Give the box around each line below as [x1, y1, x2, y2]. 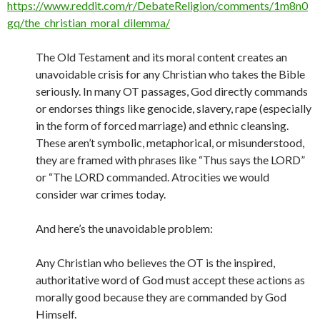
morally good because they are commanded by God [36, 290, 286, 304]
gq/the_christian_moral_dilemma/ [7, 16, 170, 29]
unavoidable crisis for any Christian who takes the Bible [36, 67, 305, 81]
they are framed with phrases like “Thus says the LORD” [36, 153, 305, 166]
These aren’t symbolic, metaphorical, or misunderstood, [36, 136, 304, 149]
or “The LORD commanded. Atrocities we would [36, 170, 269, 184]
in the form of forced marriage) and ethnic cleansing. [36, 119, 289, 132]
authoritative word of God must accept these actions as [36, 273, 305, 286]
